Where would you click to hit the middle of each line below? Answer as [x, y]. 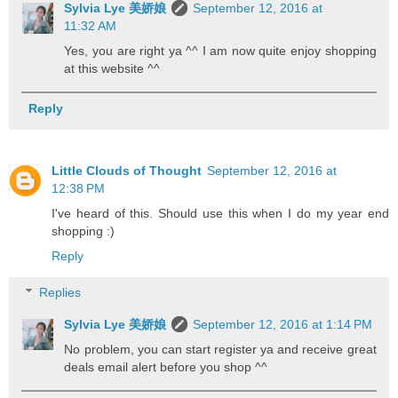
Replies [60, 293]
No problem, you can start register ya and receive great [220, 350]
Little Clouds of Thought [127, 170]
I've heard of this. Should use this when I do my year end [220, 213]
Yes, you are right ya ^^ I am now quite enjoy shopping [220, 50]
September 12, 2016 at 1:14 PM [283, 325]
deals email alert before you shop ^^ [166, 367]
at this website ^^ [112, 68]
